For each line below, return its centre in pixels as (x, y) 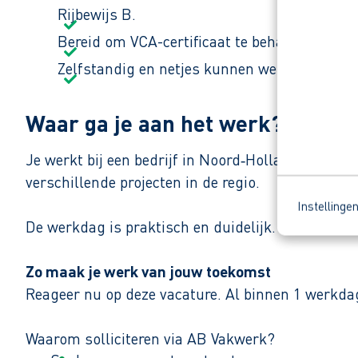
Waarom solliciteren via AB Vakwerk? (150, 339)
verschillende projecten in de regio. (143, 182)
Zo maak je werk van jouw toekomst (148, 272)
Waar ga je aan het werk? (154, 123)
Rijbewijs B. (97, 14)
